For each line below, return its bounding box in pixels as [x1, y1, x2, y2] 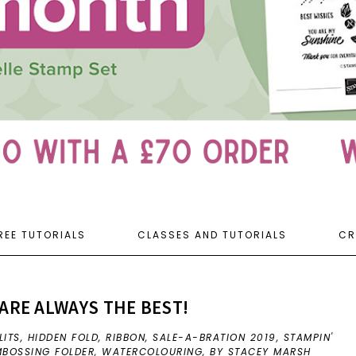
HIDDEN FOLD [27, 331, 99, 345]
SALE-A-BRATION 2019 [153, 331, 277, 345]
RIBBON [106, 331, 146, 345]
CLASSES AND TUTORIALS [137, 228, 287, 242]
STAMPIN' [283, 331, 334, 345]
